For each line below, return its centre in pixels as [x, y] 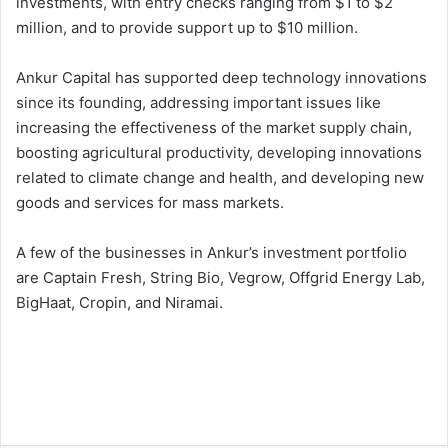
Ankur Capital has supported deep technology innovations [221, 78]
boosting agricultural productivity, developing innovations [219, 153]
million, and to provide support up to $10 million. [187, 28]
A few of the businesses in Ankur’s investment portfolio [211, 253]
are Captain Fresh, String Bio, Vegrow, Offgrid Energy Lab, [220, 278]
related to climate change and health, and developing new [220, 178]
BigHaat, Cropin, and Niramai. [119, 303]
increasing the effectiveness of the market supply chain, [214, 128]
